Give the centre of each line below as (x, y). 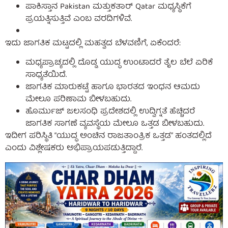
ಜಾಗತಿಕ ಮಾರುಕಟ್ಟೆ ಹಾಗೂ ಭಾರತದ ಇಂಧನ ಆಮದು (113, 88)
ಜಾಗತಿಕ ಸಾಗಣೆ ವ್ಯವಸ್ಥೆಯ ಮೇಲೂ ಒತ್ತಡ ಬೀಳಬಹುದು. (115, 124)
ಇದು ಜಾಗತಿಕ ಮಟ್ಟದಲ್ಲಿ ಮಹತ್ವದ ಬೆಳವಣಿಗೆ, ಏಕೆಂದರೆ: (93, 44)
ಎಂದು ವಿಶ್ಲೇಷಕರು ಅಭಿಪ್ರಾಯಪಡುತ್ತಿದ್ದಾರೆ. (74, 149)
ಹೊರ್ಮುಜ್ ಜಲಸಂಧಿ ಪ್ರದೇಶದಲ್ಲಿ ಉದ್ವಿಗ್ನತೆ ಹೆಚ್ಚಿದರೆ (110, 112)
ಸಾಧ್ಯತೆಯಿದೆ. (46, 76)
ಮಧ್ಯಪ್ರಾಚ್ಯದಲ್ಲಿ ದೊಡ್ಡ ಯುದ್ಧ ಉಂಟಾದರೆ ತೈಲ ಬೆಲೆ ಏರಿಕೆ (119, 63)
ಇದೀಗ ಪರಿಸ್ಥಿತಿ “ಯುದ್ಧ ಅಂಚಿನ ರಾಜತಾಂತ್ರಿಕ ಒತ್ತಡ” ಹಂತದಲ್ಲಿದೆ (108, 137)
